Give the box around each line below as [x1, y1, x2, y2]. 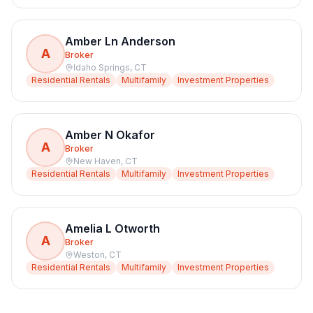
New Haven [73, 156, 121, 166]
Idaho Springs [73, 62, 130, 73]
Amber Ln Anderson [65, 34, 175, 48]
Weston [73, 249, 105, 260]
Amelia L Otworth [65, 221, 160, 235]
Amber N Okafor [65, 128, 155, 142]
